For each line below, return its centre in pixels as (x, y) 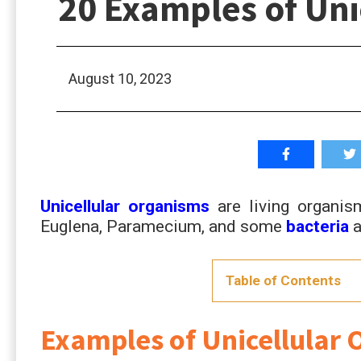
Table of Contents (284, 280)
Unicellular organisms (125, 206)
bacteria (317, 226)
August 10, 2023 (120, 79)
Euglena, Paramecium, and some (163, 226)
